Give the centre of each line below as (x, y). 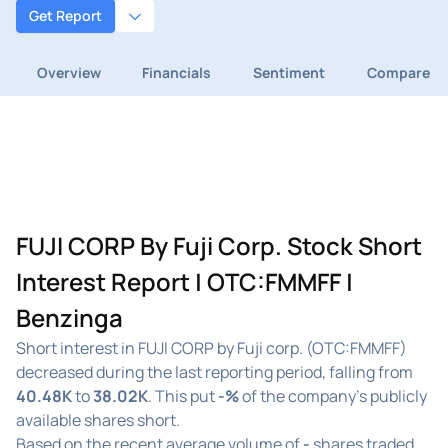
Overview (68, 72)
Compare (398, 72)
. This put (183, 395)
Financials (177, 72)
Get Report (65, 16)
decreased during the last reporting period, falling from (214, 371)
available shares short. (98, 419)
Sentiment (288, 72)
